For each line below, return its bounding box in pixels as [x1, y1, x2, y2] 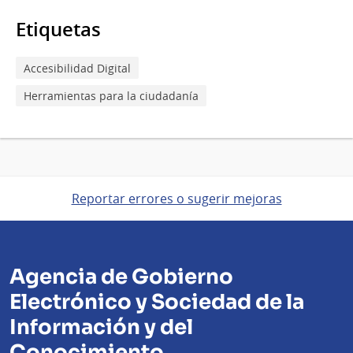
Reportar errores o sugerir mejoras [71, 190, 282, 208]
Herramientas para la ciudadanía [24, 87, 199, 103]
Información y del [9, 314, 193, 341]
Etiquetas [16, 17, 101, 43]
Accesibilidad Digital [24, 60, 131, 76]
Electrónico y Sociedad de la [9, 289, 304, 316]
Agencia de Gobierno [9, 264, 233, 291]
